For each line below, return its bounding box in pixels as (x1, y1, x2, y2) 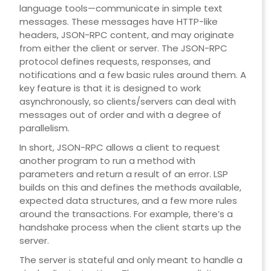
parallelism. (19, 122, 70, 135)
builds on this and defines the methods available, (19, 181, 241, 194)
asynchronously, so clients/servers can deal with (19, 95, 236, 108)
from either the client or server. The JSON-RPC (19, 42, 227, 55)
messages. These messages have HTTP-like (19, 15, 218, 28)
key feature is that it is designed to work (19, 82, 201, 95)
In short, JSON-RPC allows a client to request (19, 141, 220, 154)
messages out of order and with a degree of (19, 108, 221, 122)
